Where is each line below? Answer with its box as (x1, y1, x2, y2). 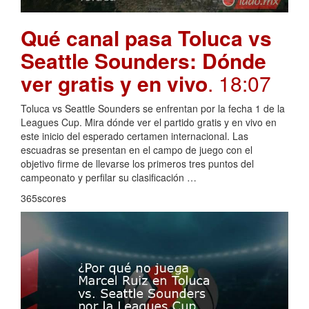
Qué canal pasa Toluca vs (21, 22, 272, 52)
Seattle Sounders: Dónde (21, 45, 266, 75)
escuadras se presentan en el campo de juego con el (21, 142, 252, 157)
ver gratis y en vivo (21, 68, 208, 98)
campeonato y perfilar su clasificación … (21, 170, 197, 184)
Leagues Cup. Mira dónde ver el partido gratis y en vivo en (21, 114, 277, 129)
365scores (21, 190, 66, 205)
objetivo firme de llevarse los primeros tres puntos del (21, 156, 254, 170)
